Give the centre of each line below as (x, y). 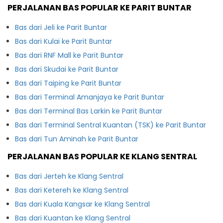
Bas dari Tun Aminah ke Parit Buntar (77, 139)
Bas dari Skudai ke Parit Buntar (67, 69)
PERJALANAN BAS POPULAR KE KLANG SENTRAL (102, 156)
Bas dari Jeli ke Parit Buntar (61, 27)
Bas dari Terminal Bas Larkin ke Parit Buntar (137, 111)
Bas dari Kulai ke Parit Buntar (63, 41)
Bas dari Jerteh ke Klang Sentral (69, 176)
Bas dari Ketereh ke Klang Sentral (72, 190)
